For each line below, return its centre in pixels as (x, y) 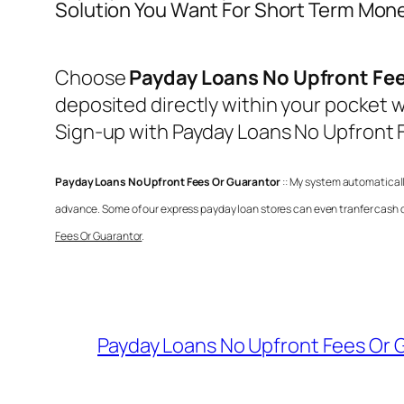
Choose (92, 77)
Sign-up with (114, 131)
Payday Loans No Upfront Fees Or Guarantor (168, 181)
